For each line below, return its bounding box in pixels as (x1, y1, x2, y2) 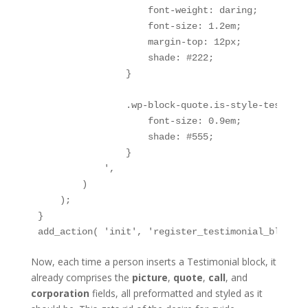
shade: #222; (37, 52, 214, 63)
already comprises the (30, 270, 132, 284)
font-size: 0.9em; (37, 115, 241, 126)
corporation (30, 286, 89, 300)
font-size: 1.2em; (37, 20, 241, 32)
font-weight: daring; (37, 4, 258, 16)
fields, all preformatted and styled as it (89, 286, 263, 300)
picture (131, 270, 168, 284)
